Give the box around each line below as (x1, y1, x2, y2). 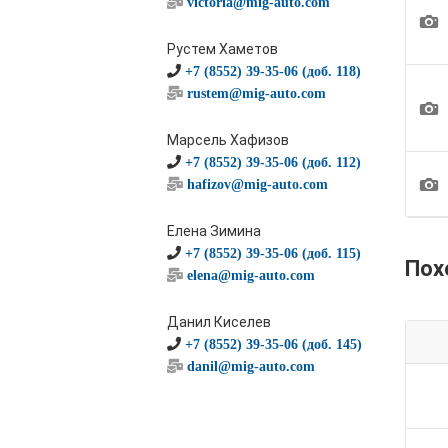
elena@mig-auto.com (187, 268, 315, 282)
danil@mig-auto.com (187, 359, 315, 373)
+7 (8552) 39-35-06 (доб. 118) (185, 64, 361, 78)
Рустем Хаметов (167, 41, 278, 57)
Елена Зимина (167, 223, 261, 239)
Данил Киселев (167, 314, 271, 330)
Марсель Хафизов (167, 132, 289, 148)
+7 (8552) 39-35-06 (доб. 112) (185, 155, 361, 169)
